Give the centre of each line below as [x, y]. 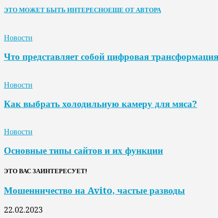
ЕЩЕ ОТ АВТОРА [135, 10]
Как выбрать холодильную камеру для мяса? [100, 104]
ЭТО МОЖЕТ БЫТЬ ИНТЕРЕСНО [56, 10]
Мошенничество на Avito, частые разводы [94, 191]
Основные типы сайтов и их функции [83, 150]
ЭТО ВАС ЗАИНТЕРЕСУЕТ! [45, 171]
